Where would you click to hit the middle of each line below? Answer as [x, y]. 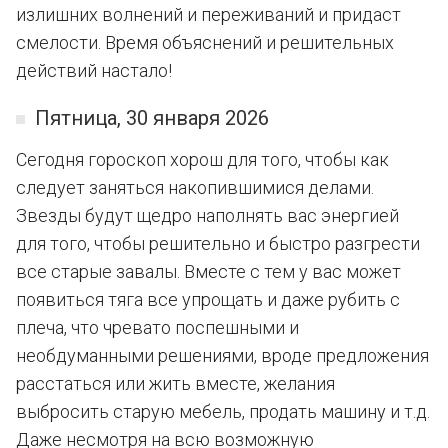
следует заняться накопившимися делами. [195, 187]
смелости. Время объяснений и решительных [205, 42]
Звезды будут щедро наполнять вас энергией [207, 215]
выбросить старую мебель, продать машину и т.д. [223, 411]
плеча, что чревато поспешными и [157, 327]
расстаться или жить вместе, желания [175, 383]
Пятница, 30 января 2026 [152, 118]
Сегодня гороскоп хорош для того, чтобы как [202, 159]
